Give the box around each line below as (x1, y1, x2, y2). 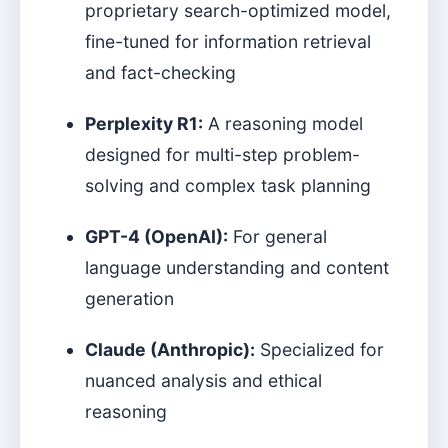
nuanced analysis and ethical (85, 370, 322, 391)
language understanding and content (85, 257, 389, 278)
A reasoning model (203, 113, 363, 134)
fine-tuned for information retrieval (85, 31, 371, 52)
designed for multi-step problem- (85, 144, 360, 165)
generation (85, 288, 174, 309)
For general (228, 226, 327, 247)
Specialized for (255, 339, 384, 360)
